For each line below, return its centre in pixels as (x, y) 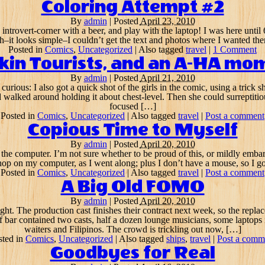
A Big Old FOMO (132, 187)
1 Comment (235, 49)
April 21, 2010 (167, 78)
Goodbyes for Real (132, 253)
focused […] (132, 106)
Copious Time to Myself (132, 130)
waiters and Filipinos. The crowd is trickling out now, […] (132, 229)
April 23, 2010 (167, 21)
